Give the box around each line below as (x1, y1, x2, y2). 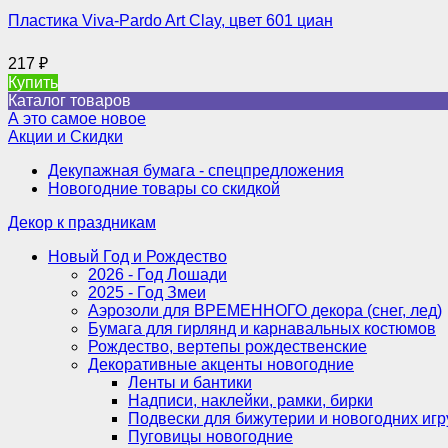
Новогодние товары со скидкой (48, 179, 280, 197)
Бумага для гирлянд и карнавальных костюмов (88, 319, 436, 337)
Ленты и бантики (128, 373, 252, 391)
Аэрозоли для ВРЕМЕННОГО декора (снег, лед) (88, 301, 442, 319)
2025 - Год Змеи (88, 283, 206, 301)
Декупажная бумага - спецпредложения (48, 161, 344, 179)
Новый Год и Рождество (48, 247, 227, 265)
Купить (8, 73, 58, 91)
